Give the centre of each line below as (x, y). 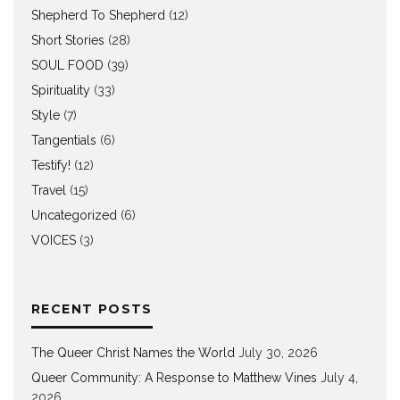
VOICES (54, 241)
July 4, (339, 378)
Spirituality (61, 91)
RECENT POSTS (92, 309)
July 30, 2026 (278, 353)
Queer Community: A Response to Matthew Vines (174, 378)
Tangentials (64, 141)
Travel (49, 191)
